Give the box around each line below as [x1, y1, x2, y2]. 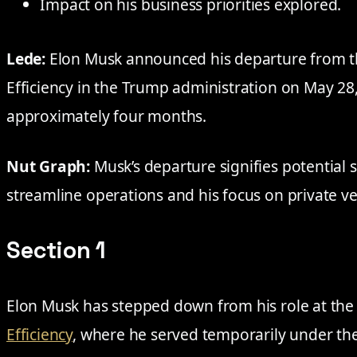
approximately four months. [6, 105, 207, 127]
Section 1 [6, 236, 107, 265]
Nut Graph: [6, 155, 91, 178]
